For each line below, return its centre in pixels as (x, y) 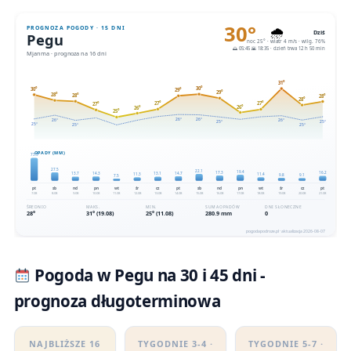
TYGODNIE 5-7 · (286, 343)
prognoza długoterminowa (117, 301)
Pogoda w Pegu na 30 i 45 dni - (148, 275)
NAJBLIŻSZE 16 (65, 343)
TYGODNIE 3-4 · (175, 343)
